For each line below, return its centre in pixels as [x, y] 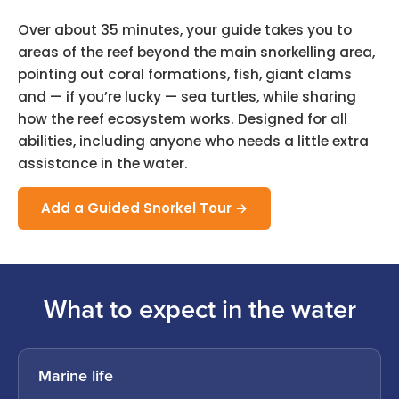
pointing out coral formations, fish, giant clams [185, 74]
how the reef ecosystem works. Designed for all [183, 118]
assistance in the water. [103, 163]
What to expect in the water [199, 310]
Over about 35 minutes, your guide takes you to [185, 29]
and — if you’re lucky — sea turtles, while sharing [187, 96]
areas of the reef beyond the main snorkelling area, [196, 52]
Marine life [76, 376]
